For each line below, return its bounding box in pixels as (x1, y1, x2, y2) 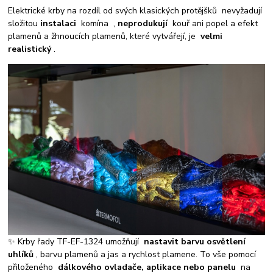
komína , (76, 18, 118, 30)
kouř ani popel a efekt (170, 18, 258, 30)
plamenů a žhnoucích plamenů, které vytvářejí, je (8, 30, 201, 43)
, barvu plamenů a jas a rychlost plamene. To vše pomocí (34, 248, 257, 260)
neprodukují (118, 18, 171, 30)
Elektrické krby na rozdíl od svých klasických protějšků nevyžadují (8, 5, 263, 17)
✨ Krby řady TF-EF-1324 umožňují (8, 235, 144, 247)
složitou (8, 18, 41, 30)
